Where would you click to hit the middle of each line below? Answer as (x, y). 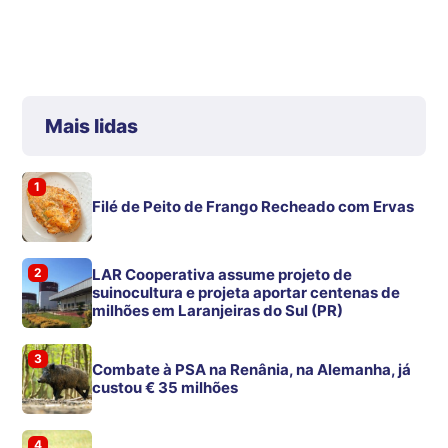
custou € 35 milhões (165, 388)
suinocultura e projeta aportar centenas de (246, 293)
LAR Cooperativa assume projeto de (222, 275)
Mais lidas (91, 126)
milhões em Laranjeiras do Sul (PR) (218, 311)
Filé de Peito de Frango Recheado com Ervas (253, 207)
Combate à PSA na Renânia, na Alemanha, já (252, 370)
